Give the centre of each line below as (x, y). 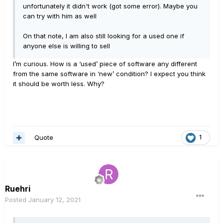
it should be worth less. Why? (59, 84)
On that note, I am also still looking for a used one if (104, 36)
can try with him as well (60, 16)
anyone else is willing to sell (66, 46)
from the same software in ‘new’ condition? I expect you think (109, 74)
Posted (17, 200)
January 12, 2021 (55, 200)
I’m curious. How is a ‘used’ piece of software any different (105, 64)
